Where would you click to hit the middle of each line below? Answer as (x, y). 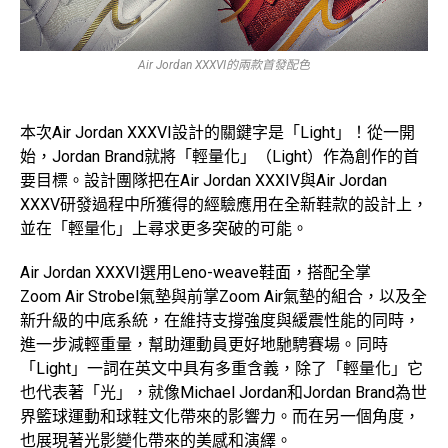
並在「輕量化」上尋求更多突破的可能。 (164, 229)
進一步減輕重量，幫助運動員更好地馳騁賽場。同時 (204, 345)
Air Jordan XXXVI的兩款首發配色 (224, 65)
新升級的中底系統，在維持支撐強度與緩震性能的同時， (220, 321)
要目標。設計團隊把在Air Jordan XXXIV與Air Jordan (203, 181)
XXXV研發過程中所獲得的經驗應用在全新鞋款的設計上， (224, 205)
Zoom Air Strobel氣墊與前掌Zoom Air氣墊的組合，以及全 (223, 297)
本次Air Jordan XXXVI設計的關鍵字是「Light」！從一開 (217, 133)
